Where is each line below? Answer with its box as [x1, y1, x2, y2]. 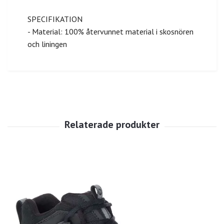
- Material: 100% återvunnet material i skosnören [27, 26, 193, 37]
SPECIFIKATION [27, 14, 82, 24]
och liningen [27, 39, 67, 49]
